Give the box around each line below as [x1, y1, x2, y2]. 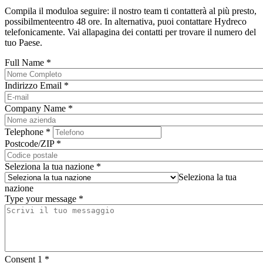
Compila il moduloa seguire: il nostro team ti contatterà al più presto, [5, 6, 257, 16]
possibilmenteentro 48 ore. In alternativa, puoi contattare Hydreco [5, 16, 247, 27]
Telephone [5, 127, 46, 137]
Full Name [5, 58, 46, 68]
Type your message [5, 194, 79, 204]
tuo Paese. [5, 38, 42, 48]
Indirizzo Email [5, 80, 64, 91]
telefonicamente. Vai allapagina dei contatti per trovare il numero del [5, 27, 256, 38]
